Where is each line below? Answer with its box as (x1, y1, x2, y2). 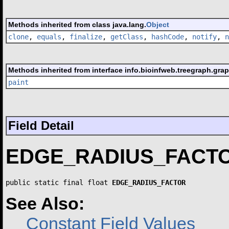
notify (192, 32, 217, 41)
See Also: (6, 193, 84, 213)
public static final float (6, 178, 112, 187)
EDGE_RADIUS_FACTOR (112, 178, 186, 187)
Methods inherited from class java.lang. (8, 20, 146, 29)
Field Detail (8, 118, 74, 132)
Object (146, 20, 169, 29)
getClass (110, 32, 143, 41)
